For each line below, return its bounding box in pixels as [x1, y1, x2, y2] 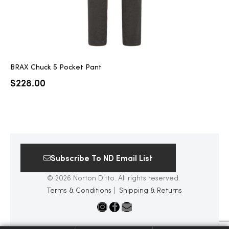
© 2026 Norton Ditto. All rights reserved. [47, 174, 182, 182]
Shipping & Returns [119, 187, 182, 194]
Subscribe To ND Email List [50, 152, 153, 164]
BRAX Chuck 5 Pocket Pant [10, 63, 102, 71]
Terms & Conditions [47, 187, 111, 194]
